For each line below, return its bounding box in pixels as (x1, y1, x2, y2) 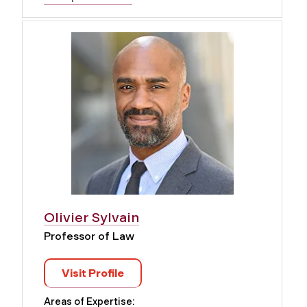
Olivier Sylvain (44, 209, 139, 226)
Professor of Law (44, 230, 134, 243)
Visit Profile (62, 267, 124, 280)
